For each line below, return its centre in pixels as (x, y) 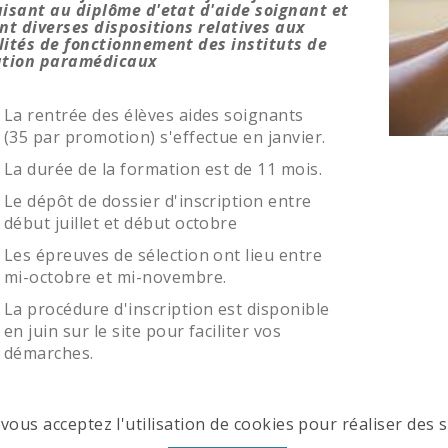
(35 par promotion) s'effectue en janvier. (165, 137)
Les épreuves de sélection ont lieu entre (163, 255)
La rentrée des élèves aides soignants (154, 115)
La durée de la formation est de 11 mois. (163, 169)
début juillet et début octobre (121, 223)
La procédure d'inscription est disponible (167, 309)
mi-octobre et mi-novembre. (115, 277)
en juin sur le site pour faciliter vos (143, 331)
